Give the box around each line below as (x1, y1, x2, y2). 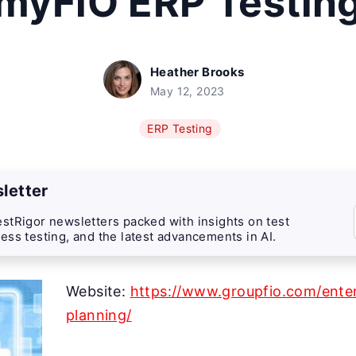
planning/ (66, 307, 132, 323)
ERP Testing (147, 122, 213, 135)
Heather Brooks (150, 64, 245, 79)
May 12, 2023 (150, 84, 225, 98)
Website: (66, 283, 130, 300)
